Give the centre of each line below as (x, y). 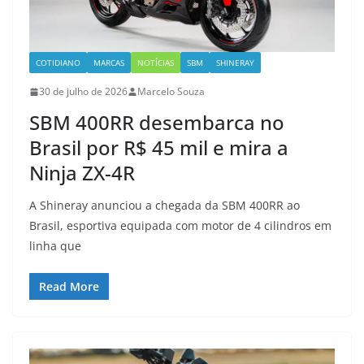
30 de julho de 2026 (83, 92)
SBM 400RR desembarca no (157, 123)
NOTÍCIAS (156, 63)
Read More (69, 287)
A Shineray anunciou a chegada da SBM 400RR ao (165, 206)
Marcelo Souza (171, 92)
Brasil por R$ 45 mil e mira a (159, 148)
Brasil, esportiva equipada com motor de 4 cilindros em (180, 226)
